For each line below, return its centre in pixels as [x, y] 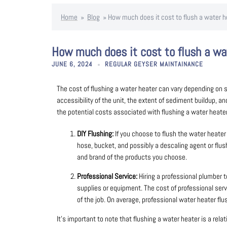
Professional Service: [108, 176]
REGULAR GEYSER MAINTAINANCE [154, 64]
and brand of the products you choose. [132, 157]
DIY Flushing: [95, 133]
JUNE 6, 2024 [72, 64]
